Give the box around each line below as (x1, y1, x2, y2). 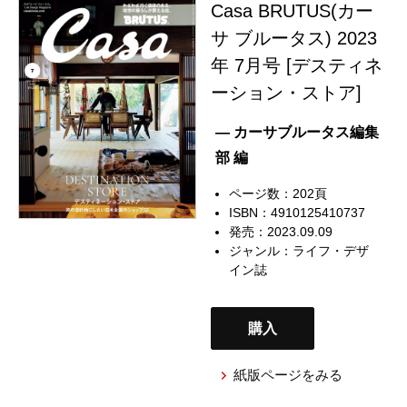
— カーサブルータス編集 (215, 124, 380, 140)
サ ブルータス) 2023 (211, 27, 378, 48)
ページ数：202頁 (229, 185, 328, 201)
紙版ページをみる (233, 366, 342, 382)
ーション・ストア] (211, 82, 362, 103)
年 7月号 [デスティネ (211, 55, 383, 75)
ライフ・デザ (293, 243, 370, 258)
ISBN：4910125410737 (229, 204, 366, 220)
